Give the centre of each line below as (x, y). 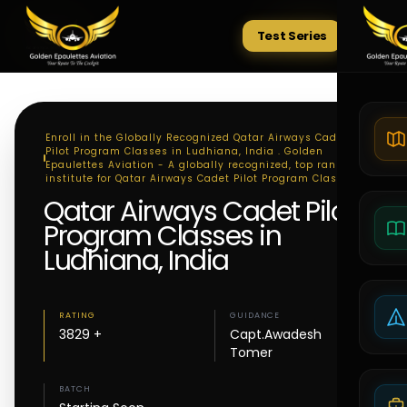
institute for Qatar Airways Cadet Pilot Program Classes (201, 179)
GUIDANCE (255, 315)
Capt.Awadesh (276, 334)
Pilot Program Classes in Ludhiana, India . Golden (185, 151)
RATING (77, 315)
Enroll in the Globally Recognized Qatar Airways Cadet (197, 138)
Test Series (292, 36)
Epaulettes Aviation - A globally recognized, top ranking (203, 165)
